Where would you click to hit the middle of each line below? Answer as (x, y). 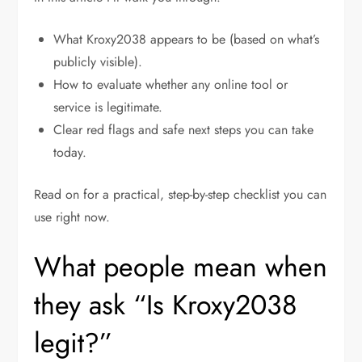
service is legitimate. (108, 107)
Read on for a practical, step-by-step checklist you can (181, 195)
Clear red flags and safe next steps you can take (184, 130)
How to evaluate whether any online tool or (171, 85)
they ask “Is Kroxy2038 (166, 305)
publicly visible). (98, 62)
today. (70, 153)
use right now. (72, 217)
